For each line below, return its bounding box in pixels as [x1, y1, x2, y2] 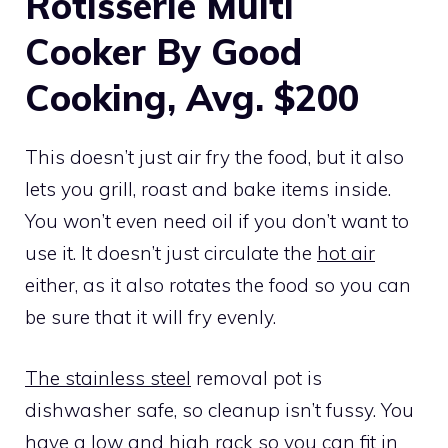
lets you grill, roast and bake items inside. [25, 177, 391, 202]
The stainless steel [25, 365, 191, 390]
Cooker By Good [25, 29, 302, 75]
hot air [317, 241, 375, 266]
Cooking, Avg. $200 [25, 75, 359, 121]
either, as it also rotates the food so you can [25, 273, 411, 298]
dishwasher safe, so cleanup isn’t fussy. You [25, 397, 414, 422]
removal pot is [191, 365, 322, 390]
